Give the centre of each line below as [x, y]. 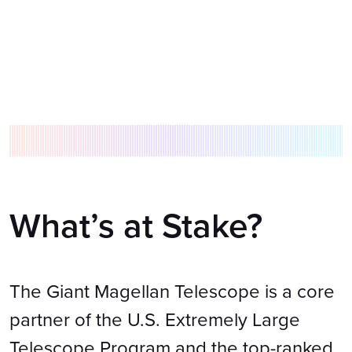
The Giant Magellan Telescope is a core [172, 291]
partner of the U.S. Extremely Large [155, 320]
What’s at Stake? [136, 226]
